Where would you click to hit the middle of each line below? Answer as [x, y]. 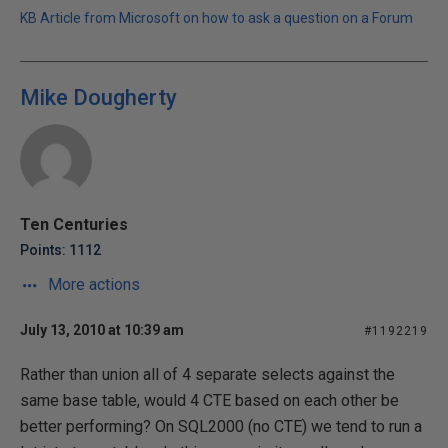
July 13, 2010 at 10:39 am [102, 330]
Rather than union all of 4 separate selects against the [207, 374]
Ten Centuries [74, 224]
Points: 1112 [60, 250]
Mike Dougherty [98, 97]
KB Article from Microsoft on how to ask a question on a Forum [216, 18]
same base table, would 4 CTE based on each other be [209, 400]
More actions [92, 284]
